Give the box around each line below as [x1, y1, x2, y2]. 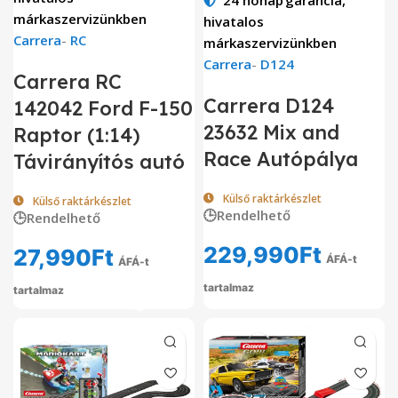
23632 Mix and [203, 119, 339, 145]
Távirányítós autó [13, 148, 185, 174]
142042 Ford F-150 [13, 95, 193, 121]
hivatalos [203, 12, 264, 30]
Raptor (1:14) [13, 122, 140, 147]
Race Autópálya [203, 146, 358, 171]
